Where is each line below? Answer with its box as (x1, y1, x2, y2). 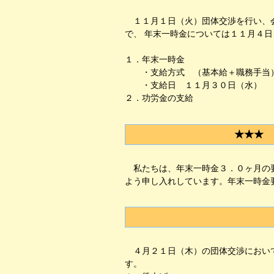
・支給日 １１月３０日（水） (125, 80, 262, 90)
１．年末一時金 (125, 54, 185, 64)
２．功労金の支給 (125, 93, 193, 103)
